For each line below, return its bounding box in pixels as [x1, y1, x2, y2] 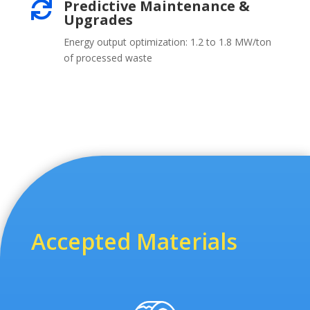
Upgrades [63, 10, 133, 29]
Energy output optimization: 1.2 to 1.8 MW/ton [63, 35, 271, 48]
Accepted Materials [30, 226, 237, 257]
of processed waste [63, 51, 152, 64]
